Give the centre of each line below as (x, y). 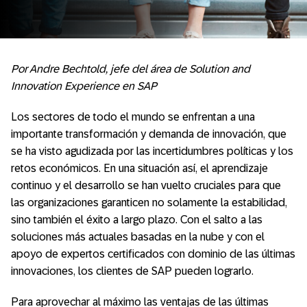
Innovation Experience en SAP (84, 86)
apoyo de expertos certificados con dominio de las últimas (153, 254)
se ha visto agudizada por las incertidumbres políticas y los (152, 151)
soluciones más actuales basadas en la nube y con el (138, 237)
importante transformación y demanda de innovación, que (149, 134)
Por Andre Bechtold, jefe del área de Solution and (131, 69)
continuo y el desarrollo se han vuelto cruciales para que (146, 185)
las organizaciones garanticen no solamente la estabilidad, (149, 202)
